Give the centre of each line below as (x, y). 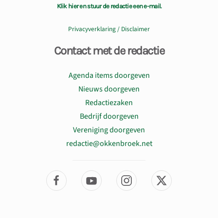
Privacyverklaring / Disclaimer (109, 29)
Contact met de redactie (109, 50)
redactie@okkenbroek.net (109, 143)
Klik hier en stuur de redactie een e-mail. (109, 6)
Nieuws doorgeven (109, 89)
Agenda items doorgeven (109, 75)
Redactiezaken (109, 102)
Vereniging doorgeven (109, 130)
